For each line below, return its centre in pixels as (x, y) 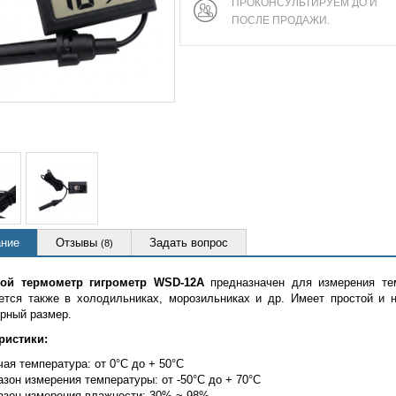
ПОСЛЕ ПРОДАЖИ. (281, 20)
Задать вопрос (189, 242)
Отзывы (78, 242)
